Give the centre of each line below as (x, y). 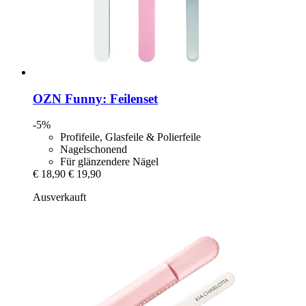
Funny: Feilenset (110, 98)
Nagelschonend (94, 150)
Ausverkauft (59, 197)
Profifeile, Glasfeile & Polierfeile (130, 137)
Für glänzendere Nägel (109, 162)
